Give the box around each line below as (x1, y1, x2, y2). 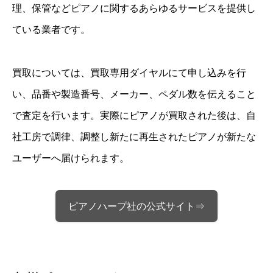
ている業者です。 (12, 24, 90, 35)
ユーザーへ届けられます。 (12, 152, 129, 163)
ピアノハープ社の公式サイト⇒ (68, 201, 205, 212)
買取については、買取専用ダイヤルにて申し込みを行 (12, 67, 246, 78)
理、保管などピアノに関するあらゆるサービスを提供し (12, 3, 256, 14)
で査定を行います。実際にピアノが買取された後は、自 (12, 110, 256, 121)
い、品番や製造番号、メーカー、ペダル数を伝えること (12, 88, 256, 99)
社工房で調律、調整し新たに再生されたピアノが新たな (12, 131, 256, 142)
